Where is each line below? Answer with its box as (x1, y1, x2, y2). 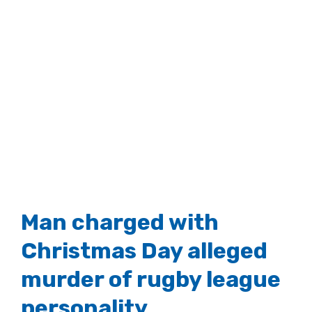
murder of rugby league (21, 265, 281, 292)
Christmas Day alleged (21, 237, 267, 264)
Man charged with (21, 208, 219, 235)
